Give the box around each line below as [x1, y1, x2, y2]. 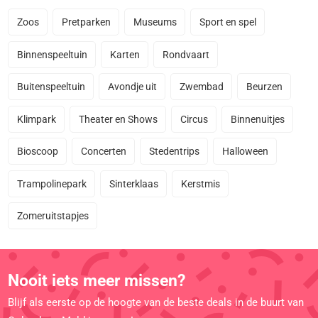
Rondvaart [162, 48, 209, 60]
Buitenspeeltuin [16, 81, 85, 93]
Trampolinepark [16, 177, 87, 190]
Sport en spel [199, 16, 256, 28]
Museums [133, 16, 177, 28]
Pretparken [61, 16, 111, 28]
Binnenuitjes [230, 113, 285, 125]
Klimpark [16, 113, 56, 125]
